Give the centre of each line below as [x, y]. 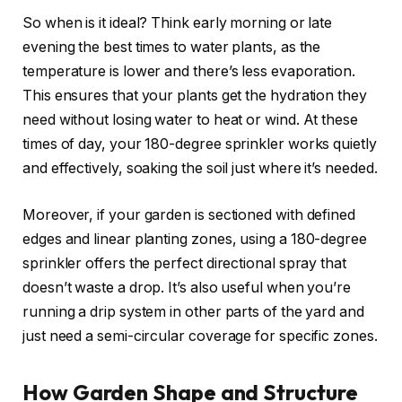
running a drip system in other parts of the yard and [193, 311]
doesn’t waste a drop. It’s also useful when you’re [187, 287]
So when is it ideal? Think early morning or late [178, 23]
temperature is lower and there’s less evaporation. [189, 72]
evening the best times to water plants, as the [172, 48]
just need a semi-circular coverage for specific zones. [200, 336]
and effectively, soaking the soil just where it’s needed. [200, 169]
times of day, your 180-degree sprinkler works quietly [200, 144]
